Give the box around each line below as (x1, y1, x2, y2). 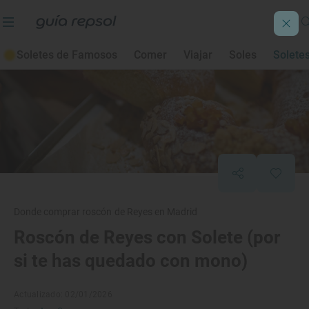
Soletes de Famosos (17, 48, 117, 61)
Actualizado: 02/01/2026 (14, 290, 112, 299)
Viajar (183, 48, 212, 61)
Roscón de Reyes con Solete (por (14, 227, 280, 248)
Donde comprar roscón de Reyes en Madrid (14, 206, 197, 217)
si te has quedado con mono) (14, 250, 248, 271)
